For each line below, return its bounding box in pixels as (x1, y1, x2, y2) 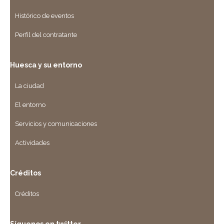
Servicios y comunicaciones (15, 120, 97, 128)
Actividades (15, 139, 49, 147)
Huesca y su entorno (10, 61, 82, 69)
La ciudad (15, 82, 44, 90)
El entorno (15, 101, 45, 109)
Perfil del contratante (15, 31, 77, 39)
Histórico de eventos (15, 12, 74, 20)
